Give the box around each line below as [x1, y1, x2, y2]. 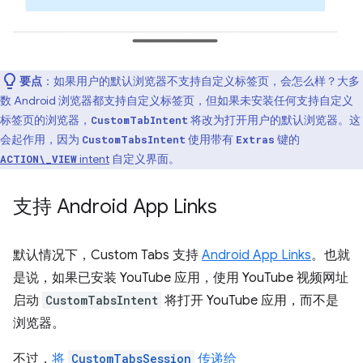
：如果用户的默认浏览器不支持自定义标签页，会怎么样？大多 [42, 73, 360, 88]
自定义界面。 [109, 151, 180, 166]
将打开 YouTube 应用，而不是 [161, 292, 339, 309]
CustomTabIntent [91, 113, 188, 126]
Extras [236, 132, 275, 146]
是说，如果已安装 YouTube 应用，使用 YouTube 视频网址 [13, 269, 348, 286]
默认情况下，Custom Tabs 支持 [13, 246, 202, 263]
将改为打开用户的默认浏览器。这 [188, 112, 361, 127]
